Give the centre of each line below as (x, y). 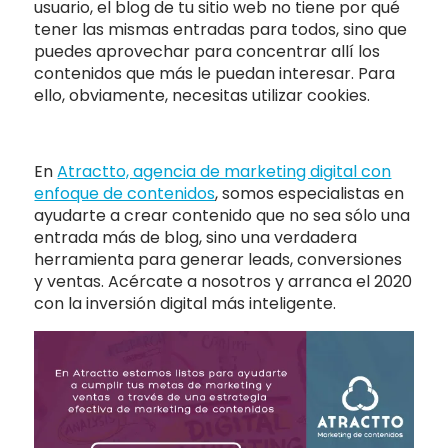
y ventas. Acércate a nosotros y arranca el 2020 (223, 281)
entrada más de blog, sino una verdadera (196, 237)
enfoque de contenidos (125, 193)
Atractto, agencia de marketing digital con (224, 171)
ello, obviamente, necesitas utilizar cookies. (204, 95)
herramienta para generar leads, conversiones (218, 259)
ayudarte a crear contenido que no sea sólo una (222, 215)
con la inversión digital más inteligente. (187, 303)
